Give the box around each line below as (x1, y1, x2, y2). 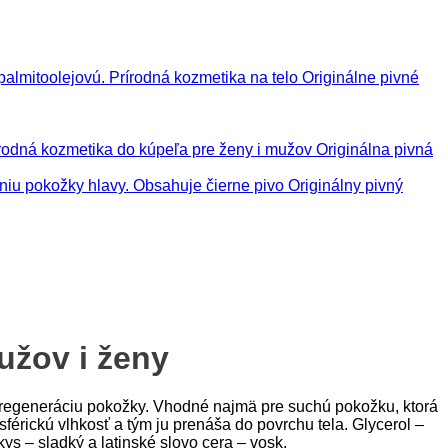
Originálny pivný (288, 177, 403, 195)
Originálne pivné (302, 69, 419, 87)
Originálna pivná (316, 141, 433, 159)
